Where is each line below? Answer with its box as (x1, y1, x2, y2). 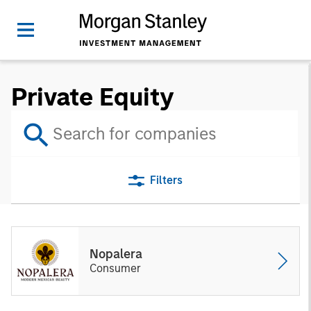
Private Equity (11, 82, 174, 112)
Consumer (90, 262, 141, 275)
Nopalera (90, 246, 142, 262)
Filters (150, 174, 183, 187)
